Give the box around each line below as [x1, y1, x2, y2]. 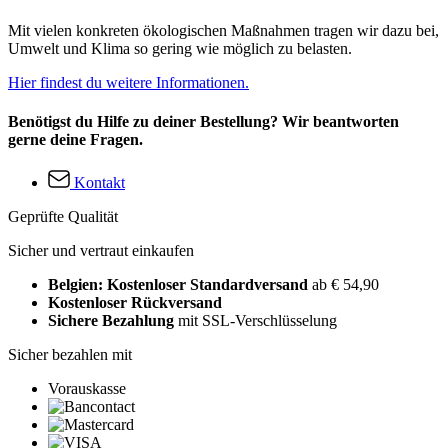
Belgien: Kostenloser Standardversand [48, 276, 312, 294]
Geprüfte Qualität [8, 208, 118, 226]
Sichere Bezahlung [48, 312, 174, 330]
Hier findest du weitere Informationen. [8, 73, 249, 91]
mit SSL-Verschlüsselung [174, 312, 337, 330]
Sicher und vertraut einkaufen [8, 242, 194, 260]
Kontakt [74, 174, 125, 192]
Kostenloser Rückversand [48, 294, 222, 312]
